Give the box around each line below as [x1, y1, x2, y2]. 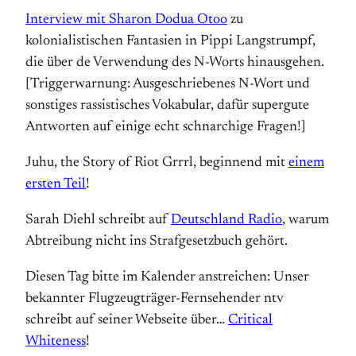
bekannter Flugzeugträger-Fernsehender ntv [25, 292, 284, 306]
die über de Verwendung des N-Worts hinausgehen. [25, 56, 324, 70]
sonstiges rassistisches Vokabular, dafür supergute [25, 99, 309, 113]
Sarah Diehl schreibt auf [25, 213, 171, 227]
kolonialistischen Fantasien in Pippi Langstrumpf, [25, 34, 315, 48]
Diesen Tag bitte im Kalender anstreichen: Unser [25, 270, 309, 284]
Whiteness [25, 335, 86, 349]
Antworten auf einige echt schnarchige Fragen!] [25, 120, 306, 134]
